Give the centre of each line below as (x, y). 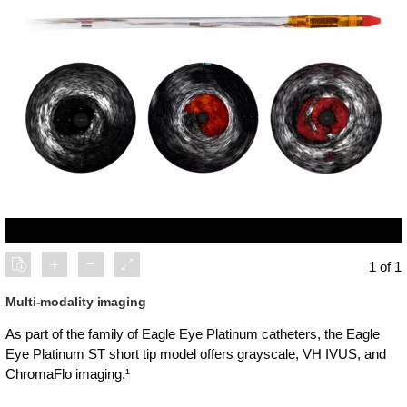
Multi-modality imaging (76, 302)
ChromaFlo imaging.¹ (68, 374)
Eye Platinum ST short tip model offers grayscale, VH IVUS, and (196, 354)
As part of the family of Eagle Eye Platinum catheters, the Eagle (193, 334)
